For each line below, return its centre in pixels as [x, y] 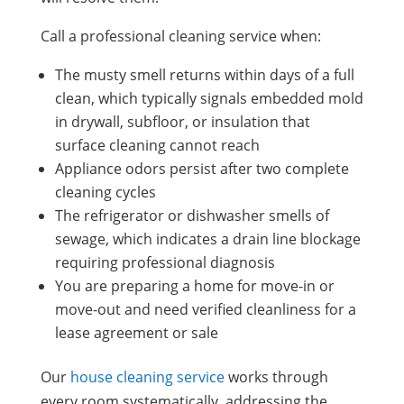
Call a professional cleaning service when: [180, 36]
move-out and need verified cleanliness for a [205, 309]
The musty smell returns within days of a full [204, 74]
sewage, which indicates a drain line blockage [207, 239]
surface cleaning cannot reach [157, 145]
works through [276, 376]
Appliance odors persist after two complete [202, 168]
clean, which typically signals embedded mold [209, 98]
